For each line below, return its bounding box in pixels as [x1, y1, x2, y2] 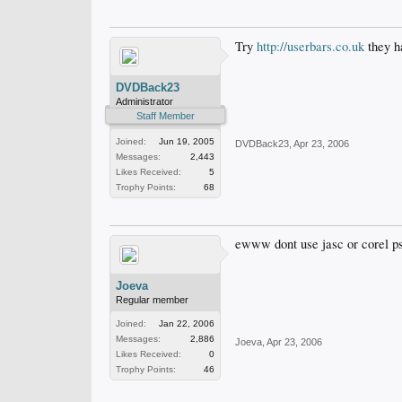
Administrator [116, 96, 173, 107]
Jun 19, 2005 [159, 136, 214, 146]
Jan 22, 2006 [159, 319, 214, 328]
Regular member [116, 294, 188, 305]
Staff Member [135, 110, 195, 121]
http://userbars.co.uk [257, 38, 364, 55]
